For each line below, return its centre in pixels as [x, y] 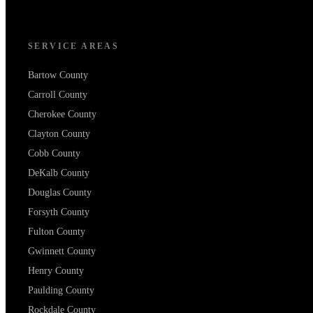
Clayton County [59, 134]
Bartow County [58, 75]
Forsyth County [59, 212]
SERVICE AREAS [74, 46]
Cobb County [54, 154]
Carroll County [58, 95]
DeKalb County [59, 173]
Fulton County [57, 232]
